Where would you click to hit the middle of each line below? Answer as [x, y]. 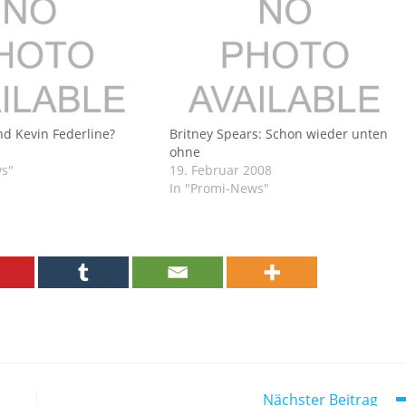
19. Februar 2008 [220, 169]
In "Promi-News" [219, 188]
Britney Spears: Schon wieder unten [278, 133]
